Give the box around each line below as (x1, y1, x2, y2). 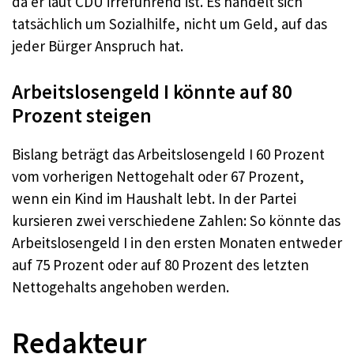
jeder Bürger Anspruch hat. (12, 36, 183, 56)
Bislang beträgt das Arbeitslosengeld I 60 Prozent (12, 144, 325, 164)
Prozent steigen (12, 102, 152, 128)
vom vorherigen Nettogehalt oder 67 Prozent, (12, 166, 304, 186)
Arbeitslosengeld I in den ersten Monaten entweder (12, 232, 342, 252)
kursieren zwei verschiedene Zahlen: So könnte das (12, 210, 341, 230)
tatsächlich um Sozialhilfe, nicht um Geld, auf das (12, 14, 327, 34)
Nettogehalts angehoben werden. (12, 277, 229, 296)
